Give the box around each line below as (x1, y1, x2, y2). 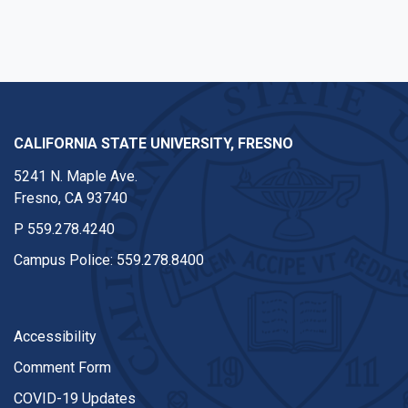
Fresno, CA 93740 (14, 189, 127, 207)
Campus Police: (14, 251, 117, 269)
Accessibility (14, 328, 97, 345)
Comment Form (14, 359, 111, 376)
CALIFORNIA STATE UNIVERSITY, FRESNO (14, 135, 293, 152)
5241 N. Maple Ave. (14, 168, 138, 185)
